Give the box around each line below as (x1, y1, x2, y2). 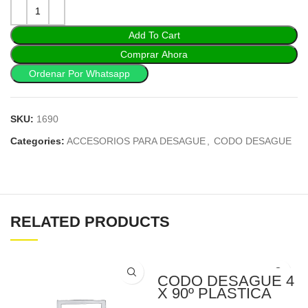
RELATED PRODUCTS (10, 213, 170, 230)
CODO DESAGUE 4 (157, 272, 294, 289)
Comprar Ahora (120, 49, 188, 60)
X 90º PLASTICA (157, 285, 272, 302)
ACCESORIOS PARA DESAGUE (67, 135, 206, 146)
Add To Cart (128, 30, 180, 41)
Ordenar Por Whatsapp (29, 68, 130, 79)
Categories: (10, 135, 65, 146)
